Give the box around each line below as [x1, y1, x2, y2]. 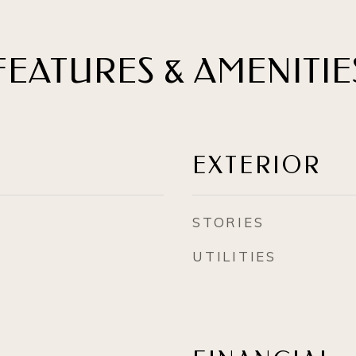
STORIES [192, 214, 265, 230]
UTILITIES [192, 248, 277, 265]
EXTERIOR [192, 152, 321, 180]
